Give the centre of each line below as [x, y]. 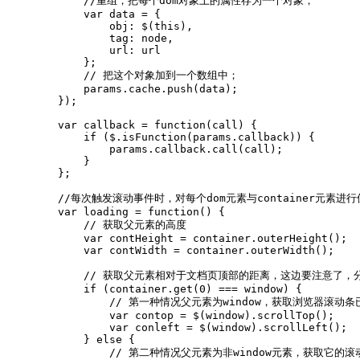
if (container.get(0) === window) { [154, 288]
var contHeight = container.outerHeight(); [177, 238]
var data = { [84, 14]
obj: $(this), [100, 26]
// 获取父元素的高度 [96, 224]
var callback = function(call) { [132, 125]
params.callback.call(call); [145, 149]
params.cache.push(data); [122, 88]
